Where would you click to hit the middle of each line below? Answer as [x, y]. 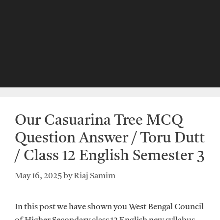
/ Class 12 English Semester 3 [110, 156]
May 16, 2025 [38, 176]
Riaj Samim [95, 176]
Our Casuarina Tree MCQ [99, 121]
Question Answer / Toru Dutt [110, 138]
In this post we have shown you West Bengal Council [109, 207]
